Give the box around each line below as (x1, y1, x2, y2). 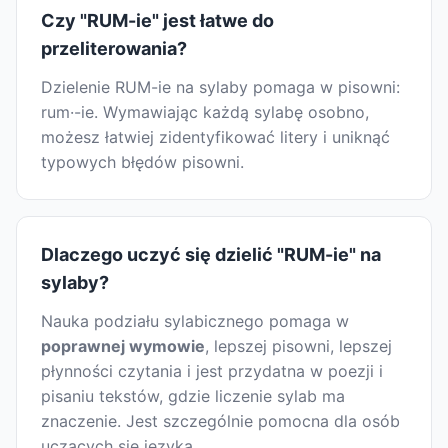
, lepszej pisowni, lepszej (205, 336, 392, 357)
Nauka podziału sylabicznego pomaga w (41, 311, 349, 332)
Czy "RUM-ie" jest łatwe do (41, 10, 274, 32)
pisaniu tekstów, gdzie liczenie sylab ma (41, 386, 345, 407)
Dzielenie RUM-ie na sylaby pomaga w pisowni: (41, 77, 400, 98)
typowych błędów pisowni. (41, 152, 244, 173)
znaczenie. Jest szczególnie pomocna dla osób (41, 411, 400, 432)
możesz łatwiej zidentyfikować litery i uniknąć (41, 127, 390, 148)
